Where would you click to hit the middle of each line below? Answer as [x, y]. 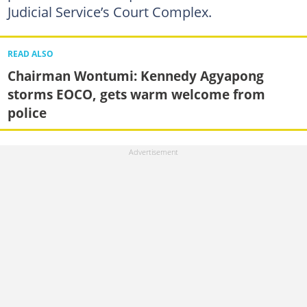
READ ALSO [30, 53]
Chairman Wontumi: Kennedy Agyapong [135, 75]
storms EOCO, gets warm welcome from [136, 94]
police [27, 112]
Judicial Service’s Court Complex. [109, 11]
